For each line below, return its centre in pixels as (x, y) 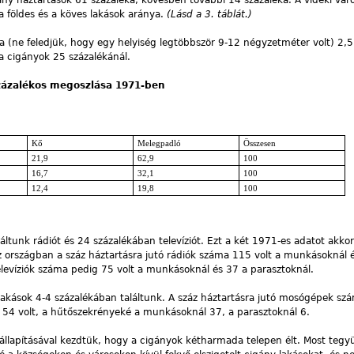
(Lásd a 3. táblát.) (209, 14)
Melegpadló (159, 143)
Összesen (259, 143)
